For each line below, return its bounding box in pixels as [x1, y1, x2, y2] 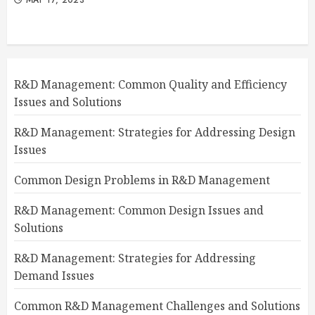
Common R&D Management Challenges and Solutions [14, 298, 300, 314]
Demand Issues [14, 268, 94, 283]
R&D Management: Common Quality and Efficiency [14, 77, 287, 92]
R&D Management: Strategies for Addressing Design [14, 124, 295, 140]
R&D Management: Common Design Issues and [14, 202, 264, 218]
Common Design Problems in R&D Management [14, 172, 270, 188]
